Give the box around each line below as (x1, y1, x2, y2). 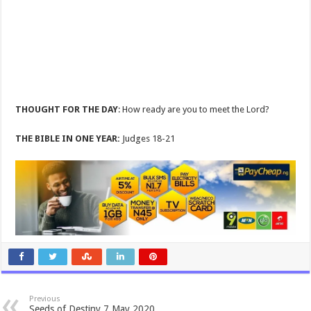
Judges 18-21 (120, 133, 176, 144)
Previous (29, 294, 61, 303)
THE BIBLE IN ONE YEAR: (15, 133, 121, 144)
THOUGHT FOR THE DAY (15, 104, 119, 115)
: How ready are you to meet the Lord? (118, 104, 270, 115)
